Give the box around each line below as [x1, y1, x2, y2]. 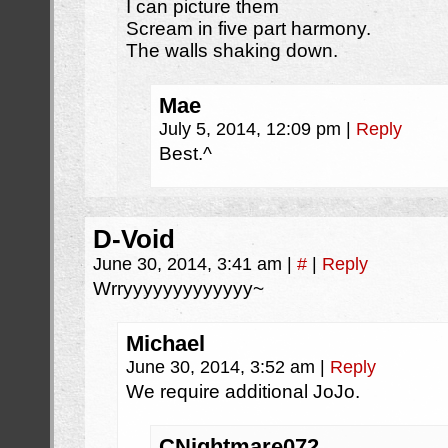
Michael [126, 331, 205, 356]
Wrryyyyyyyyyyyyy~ [93, 278, 264, 299]
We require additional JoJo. [126, 381, 360, 402]
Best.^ [159, 143, 212, 164]
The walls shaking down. [126, 40, 338, 61]
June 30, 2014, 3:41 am [93, 254, 287, 274]
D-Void [93, 225, 175, 253]
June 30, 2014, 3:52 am [126, 357, 320, 377]
